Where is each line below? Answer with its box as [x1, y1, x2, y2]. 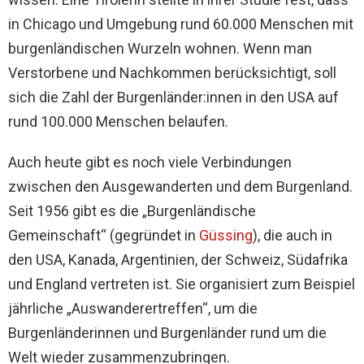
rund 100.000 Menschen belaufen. [8, 113, 228, 131]
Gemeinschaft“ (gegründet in [8, 227, 199, 245]
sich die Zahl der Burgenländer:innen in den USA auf [8, 89, 339, 106]
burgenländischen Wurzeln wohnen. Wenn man [8, 40, 312, 58]
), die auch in [253, 227, 332, 245]
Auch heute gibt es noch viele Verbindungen [8, 154, 292, 171]
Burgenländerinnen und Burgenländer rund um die [8, 324, 327, 342]
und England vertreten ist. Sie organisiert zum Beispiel [8, 275, 355, 293]
